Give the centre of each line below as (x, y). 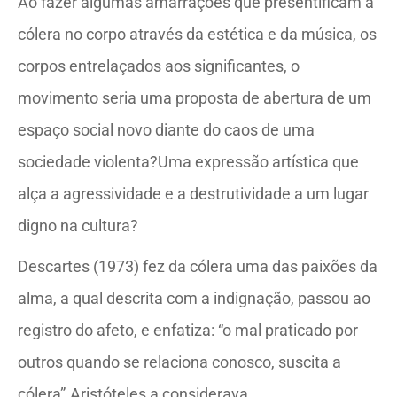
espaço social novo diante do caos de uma (166, 130)
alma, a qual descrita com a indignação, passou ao (194, 298)
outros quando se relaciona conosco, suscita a (179, 362)
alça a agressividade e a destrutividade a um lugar (193, 194)
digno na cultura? (78, 226)
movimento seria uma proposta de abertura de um (195, 98)
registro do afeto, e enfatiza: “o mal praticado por (188, 330)
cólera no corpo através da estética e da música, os (197, 34)
